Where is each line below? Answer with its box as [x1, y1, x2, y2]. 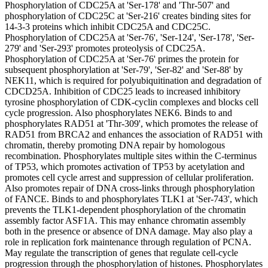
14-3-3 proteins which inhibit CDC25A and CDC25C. [5, 22, 211, 32]
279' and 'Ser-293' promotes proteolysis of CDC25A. [5, 43, 205, 54]
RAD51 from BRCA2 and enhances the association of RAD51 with [5, 129, 263, 140]
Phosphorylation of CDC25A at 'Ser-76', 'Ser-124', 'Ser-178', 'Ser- [5, 32, 254, 43]
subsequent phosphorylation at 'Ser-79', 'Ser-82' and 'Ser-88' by [5, 65, 243, 75]
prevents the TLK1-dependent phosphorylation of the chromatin [5, 205, 246, 215]
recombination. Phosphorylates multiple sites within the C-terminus [5, 151, 257, 162]
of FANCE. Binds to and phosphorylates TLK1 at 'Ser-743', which [5, 194, 258, 205]
